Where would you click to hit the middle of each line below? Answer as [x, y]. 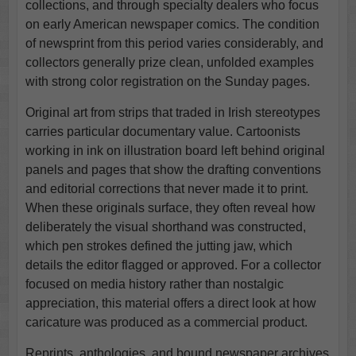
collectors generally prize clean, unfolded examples [169, 63]
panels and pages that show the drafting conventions [173, 170]
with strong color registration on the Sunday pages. [167, 82]
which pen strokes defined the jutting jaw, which [159, 246]
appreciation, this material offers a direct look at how [170, 304]
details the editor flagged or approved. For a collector [173, 265]
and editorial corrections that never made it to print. [166, 189]
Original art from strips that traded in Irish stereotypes [172, 113]
